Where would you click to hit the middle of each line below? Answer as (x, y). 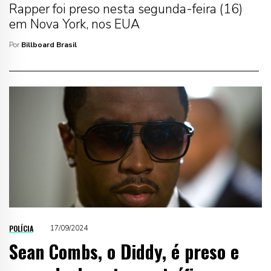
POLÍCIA (21, 228)
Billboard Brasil (49, 44)
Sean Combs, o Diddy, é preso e (124, 251)
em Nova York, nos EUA (74, 24)
